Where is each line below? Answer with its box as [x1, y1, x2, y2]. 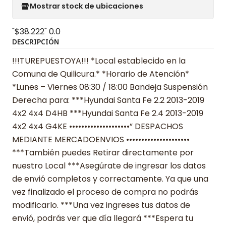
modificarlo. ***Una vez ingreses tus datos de [12, 199, 190, 211]
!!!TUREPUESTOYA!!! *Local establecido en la [12, 54, 186, 67]
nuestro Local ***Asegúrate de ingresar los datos [12, 159, 206, 172]
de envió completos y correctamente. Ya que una [12, 173, 208, 185]
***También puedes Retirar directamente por [12, 146, 194, 158]
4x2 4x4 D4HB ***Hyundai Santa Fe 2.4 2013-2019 [12, 107, 203, 119]
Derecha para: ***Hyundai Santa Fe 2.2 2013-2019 [12, 94, 204, 106]
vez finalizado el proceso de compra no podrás [12, 186, 198, 198]
